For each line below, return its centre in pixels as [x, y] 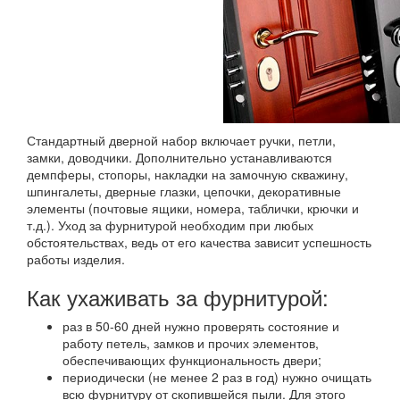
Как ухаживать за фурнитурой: [178, 297]
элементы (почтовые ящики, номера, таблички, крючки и [193, 208]
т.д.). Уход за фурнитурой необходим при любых [170, 225]
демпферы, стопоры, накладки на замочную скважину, [187, 174]
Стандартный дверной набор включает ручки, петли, [181, 140]
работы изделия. [76, 259]
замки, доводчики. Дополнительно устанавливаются [179, 157]
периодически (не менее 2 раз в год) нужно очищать [217, 377]
